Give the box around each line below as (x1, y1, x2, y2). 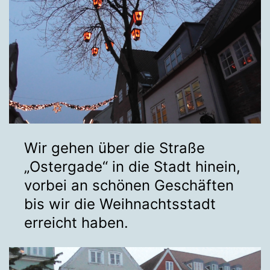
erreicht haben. (24, 213, 128, 231)
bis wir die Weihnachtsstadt (24, 195, 216, 213)
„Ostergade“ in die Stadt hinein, (24, 157, 240, 175)
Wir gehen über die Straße (24, 139, 205, 157)
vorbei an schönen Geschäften (24, 176, 234, 194)
